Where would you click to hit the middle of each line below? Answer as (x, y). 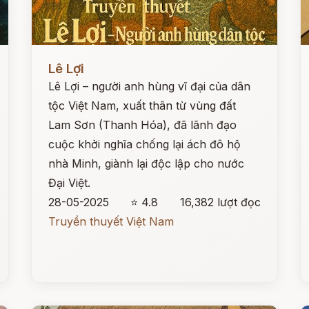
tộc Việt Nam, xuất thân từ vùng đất (142, 106)
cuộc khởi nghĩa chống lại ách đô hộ (145, 144)
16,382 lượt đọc (220, 202)
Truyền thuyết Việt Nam (111, 221)
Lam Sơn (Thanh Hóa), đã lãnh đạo (143, 125)
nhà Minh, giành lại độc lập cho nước (147, 163)
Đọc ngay (57, 58)
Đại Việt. (70, 183)
